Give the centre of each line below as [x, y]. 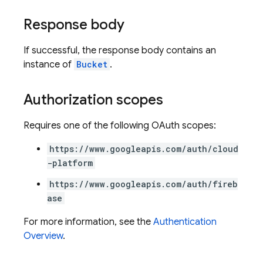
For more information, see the [88, 222]
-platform [70, 163]
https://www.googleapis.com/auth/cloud [144, 149]
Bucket [92, 64]
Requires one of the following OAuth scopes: [120, 126]
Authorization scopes [93, 100]
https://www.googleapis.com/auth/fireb [144, 184]
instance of [49, 65]
